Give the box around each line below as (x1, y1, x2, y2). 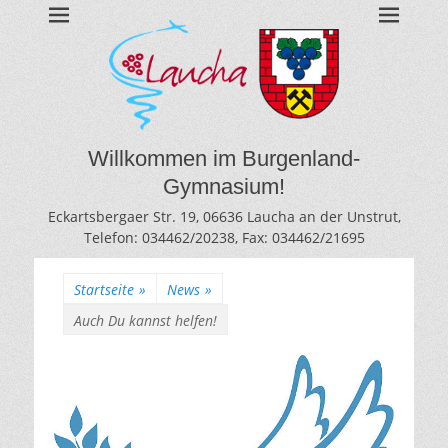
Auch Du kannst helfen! (74, 311, 217, 330)
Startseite (74, 280, 134, 299)
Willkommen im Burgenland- (88, 146, 360, 171)
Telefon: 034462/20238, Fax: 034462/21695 (83, 228, 365, 247)
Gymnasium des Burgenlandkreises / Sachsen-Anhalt (79, 20, 374, 37)
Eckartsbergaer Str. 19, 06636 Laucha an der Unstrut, (47, 207, 401, 226)
